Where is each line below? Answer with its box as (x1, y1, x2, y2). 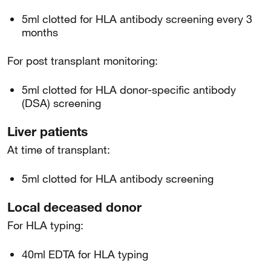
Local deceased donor (7, 199, 142, 215)
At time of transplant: (7, 143, 110, 156)
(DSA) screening (22, 96, 101, 109)
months (22, 25, 58, 39)
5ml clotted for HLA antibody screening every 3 (22, 12, 252, 25)
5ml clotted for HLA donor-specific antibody (22, 83, 236, 96)
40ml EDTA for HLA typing (22, 247, 148, 261)
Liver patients (7, 123, 88, 139)
